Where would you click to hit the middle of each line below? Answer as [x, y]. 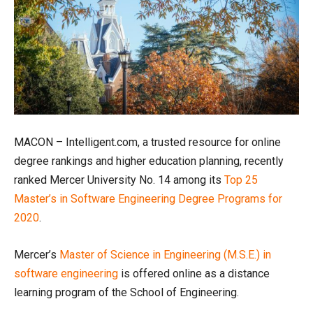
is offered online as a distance [194, 273]
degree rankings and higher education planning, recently [149, 161]
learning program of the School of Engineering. [126, 292]
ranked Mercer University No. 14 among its [119, 180]
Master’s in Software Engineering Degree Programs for [148, 198]
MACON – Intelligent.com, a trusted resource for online [147, 142]
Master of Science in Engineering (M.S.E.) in [165, 254]
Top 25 [241, 180]
